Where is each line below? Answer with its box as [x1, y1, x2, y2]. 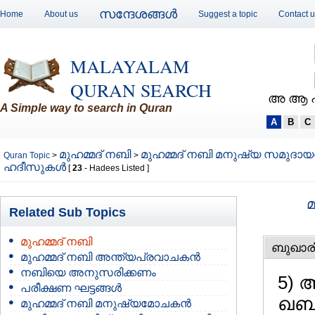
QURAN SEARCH [70, 78, 212, 102]
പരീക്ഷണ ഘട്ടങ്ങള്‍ [20, 282, 122, 294]
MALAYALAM [70, 54, 189, 78]
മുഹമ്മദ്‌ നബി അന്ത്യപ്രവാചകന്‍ [20, 251, 200, 263]
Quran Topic [4, 150, 52, 160]
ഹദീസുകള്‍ [4, 161, 66, 173]
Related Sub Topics [9, 205, 126, 219]
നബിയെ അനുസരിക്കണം [20, 266, 156, 278]
